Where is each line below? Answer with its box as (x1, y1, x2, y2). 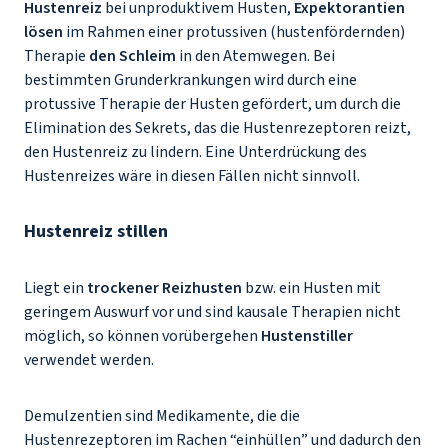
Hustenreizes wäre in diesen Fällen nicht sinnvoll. (24, 165, 363, 187)
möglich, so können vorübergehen (24, 325, 261, 347)
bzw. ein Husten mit (242, 277, 381, 299)
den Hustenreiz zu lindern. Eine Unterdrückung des (24, 141, 367, 163)
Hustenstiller (261, 325, 353, 347)
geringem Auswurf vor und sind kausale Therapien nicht (24, 301, 401, 323)
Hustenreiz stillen (24, 219, 172, 244)
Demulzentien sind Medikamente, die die (24, 405, 300, 427)
